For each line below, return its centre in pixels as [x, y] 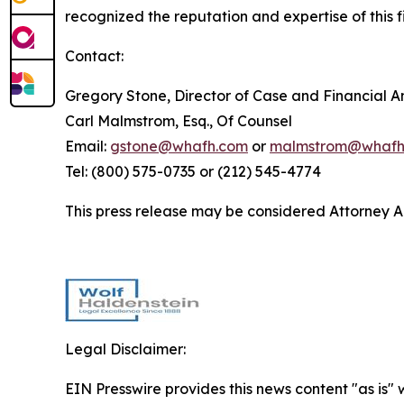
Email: [87, 146]
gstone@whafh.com [179, 146]
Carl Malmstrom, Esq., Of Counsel [179, 120]
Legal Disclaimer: [125, 349]
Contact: [94, 55]
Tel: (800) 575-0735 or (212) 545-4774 [193, 171]
